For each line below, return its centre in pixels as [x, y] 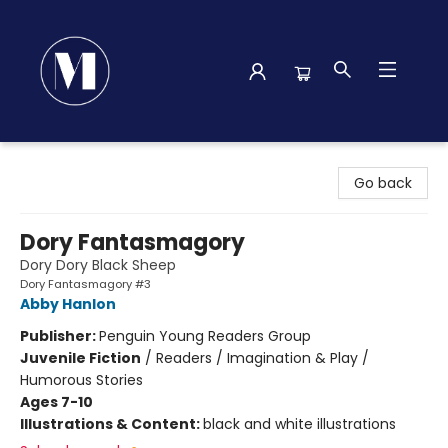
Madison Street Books [89, 161]
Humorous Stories [81, 380]
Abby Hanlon [68, 304]
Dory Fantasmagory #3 [85, 284]
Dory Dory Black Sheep [98, 265]
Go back [383, 183]
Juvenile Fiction [80, 358]
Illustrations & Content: [111, 424]
